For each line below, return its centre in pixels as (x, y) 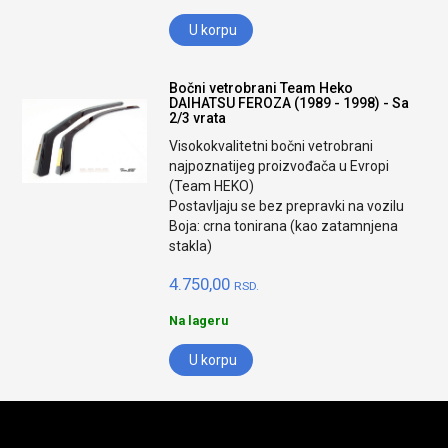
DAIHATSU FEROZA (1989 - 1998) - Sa (289, 103)
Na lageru (199, 320)
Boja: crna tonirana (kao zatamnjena (284, 226)
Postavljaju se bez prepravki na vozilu (287, 206)
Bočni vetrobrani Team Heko (261, 88)
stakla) (191, 246)
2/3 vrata (198, 118)
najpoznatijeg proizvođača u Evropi (279, 166)
